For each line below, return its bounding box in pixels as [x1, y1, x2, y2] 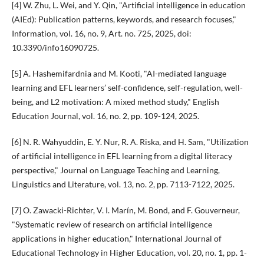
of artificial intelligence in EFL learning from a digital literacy [11, 151, 232, 161]
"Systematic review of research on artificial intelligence [11, 219, 212, 230]
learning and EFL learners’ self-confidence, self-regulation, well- [11, 82, 243, 93]
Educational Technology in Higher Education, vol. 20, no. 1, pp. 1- [11, 247, 247, 258]
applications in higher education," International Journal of [11, 233, 222, 244]
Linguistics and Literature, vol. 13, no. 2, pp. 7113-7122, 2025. [11, 179, 235, 190]
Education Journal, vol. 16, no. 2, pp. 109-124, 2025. [11, 111, 199, 121]
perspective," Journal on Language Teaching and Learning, [11, 165, 220, 176]
